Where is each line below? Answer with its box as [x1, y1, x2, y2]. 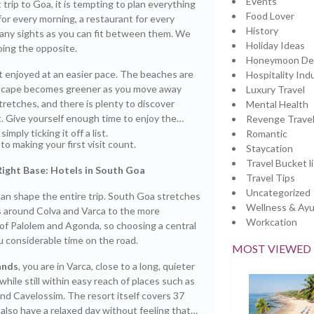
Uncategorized [246, 186, 310, 198]
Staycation [246, 142, 293, 154]
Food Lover [246, 10, 294, 22]
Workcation [246, 216, 297, 228]
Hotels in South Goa [50, 164, 145, 176]
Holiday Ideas [246, 39, 305, 51]
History [246, 25, 278, 36]
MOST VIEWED [232, 242, 311, 255]
